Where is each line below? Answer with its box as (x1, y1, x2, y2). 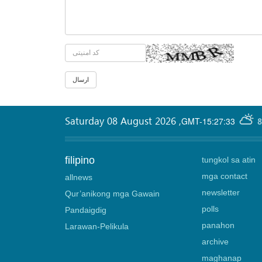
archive (201, 237, 229, 246)
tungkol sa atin (201, 155, 256, 164)
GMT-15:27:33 (181, 115, 235, 127)
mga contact (201, 171, 247, 181)
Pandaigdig (65, 205, 106, 215)
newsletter (201, 188, 240, 197)
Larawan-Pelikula (65, 222, 129, 231)
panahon (201, 220, 235, 230)
